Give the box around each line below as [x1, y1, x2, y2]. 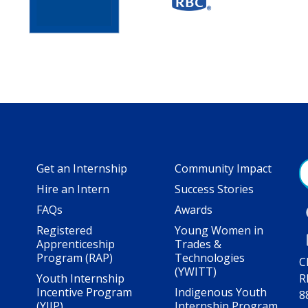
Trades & [175, 236, 221, 252]
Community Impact [175, 160, 272, 176]
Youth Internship [36, 270, 124, 286]
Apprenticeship [36, 236, 115, 252]
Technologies [175, 250, 245, 265]
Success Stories [175, 181, 254, 197]
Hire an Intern [36, 181, 109, 197]
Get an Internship [36, 160, 127, 176]
